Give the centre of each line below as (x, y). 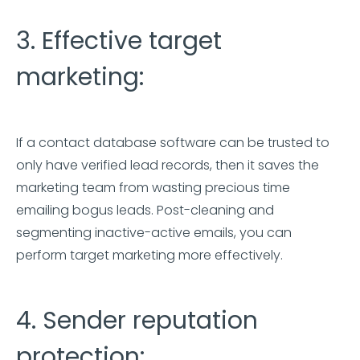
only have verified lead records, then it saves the (168, 165)
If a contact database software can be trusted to (173, 143)
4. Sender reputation (137, 321)
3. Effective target (119, 41)
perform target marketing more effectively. (149, 255)
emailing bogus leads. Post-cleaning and (145, 210)
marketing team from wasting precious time (153, 188)
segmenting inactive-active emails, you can (154, 233)
